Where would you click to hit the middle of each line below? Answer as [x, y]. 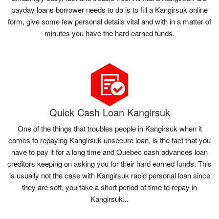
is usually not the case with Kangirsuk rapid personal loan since [109, 175]
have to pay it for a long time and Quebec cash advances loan [109, 152]
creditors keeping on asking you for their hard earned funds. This [109, 164]
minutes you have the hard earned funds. [109, 33]
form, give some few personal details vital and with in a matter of [109, 22]
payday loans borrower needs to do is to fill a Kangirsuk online [109, 10]
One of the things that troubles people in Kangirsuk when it [109, 129]
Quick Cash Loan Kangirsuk [109, 112]
